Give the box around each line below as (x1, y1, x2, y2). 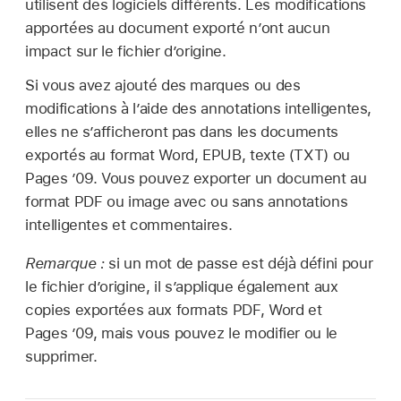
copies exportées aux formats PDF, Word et (25, 300, 322, 319)
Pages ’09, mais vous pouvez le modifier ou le (25, 323, 337, 342)
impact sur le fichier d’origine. (25, 42, 226, 61)
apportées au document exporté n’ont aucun (25, 19, 330, 38)
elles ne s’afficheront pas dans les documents (25, 122, 338, 141)
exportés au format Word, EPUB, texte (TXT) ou (25, 145, 350, 164)
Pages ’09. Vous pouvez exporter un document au (25, 168, 367, 187)
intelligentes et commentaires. (25, 215, 233, 234)
